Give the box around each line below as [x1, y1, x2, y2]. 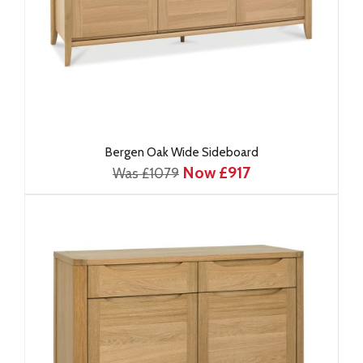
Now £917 [182, 163, 250, 182]
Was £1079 [113, 165, 179, 181]
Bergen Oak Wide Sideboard [105, 144, 258, 160]
